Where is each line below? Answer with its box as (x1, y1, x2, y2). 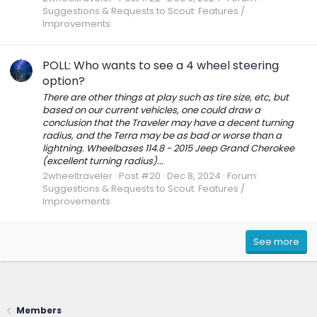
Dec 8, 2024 (167, 169, 221, 183)
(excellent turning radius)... (42, 154, 163, 168)
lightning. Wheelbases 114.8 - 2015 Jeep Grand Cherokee (42, 141, 294, 155)
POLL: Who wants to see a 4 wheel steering (42, 57, 279, 74)
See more (253, 235, 299, 249)
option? (42, 72, 85, 89)
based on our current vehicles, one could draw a (42, 103, 260, 117)
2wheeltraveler (42, 169, 113, 183)
